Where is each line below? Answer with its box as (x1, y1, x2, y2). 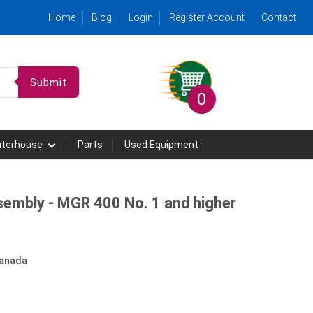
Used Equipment (124, 139, 198, 150)
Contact (261, 12, 296, 23)
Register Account (169, 12, 245, 23)
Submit (30, 75, 68, 89)
